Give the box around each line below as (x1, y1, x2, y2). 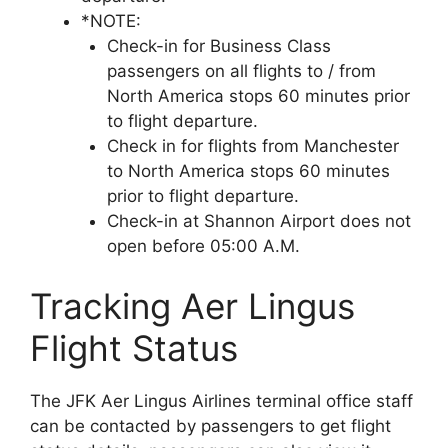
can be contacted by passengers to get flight (30, 415, 391, 436)
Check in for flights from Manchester (106, 136, 399, 157)
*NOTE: (81, 11, 141, 32)
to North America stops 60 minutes (106, 161, 390, 182)
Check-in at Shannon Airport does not (106, 211, 411, 232)
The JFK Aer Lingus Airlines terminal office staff (30, 390, 413, 411)
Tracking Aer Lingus (30, 284, 355, 327)
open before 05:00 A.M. (106, 236, 300, 257)
